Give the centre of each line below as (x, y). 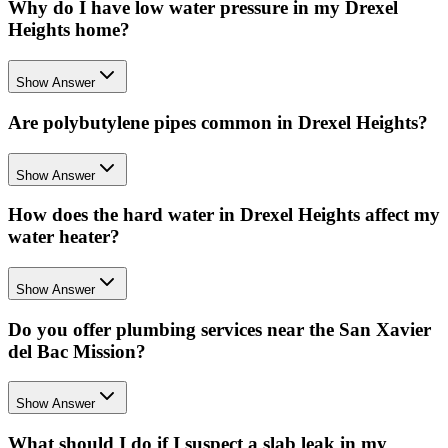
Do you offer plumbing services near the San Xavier (219, 329)
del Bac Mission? (77, 351)
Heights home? (69, 30)
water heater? (64, 237)
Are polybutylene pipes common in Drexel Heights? (218, 122)
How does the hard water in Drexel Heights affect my (224, 215)
